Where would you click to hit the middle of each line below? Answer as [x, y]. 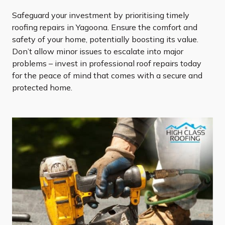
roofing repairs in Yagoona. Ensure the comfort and [105, 27]
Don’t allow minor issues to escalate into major [98, 51]
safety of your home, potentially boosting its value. [105, 39]
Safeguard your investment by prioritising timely [101, 15]
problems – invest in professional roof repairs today [107, 64]
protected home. [42, 88]
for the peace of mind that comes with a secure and [107, 76]
